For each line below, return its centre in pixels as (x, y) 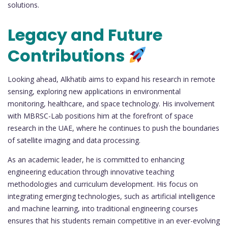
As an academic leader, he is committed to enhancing (96, 160)
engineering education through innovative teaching (91, 172)
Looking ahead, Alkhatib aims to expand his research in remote (111, 79)
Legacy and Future (85, 35)
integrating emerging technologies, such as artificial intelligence (111, 196)
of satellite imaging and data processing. (74, 140)
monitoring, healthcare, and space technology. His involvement (111, 104)
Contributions (68, 56)
